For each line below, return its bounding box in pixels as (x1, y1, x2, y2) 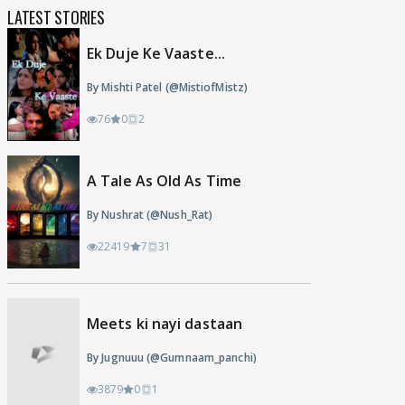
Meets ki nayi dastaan (87, 313, 243, 334)
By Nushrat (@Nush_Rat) (87, 207, 213, 223)
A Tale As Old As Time (87, 170, 242, 191)
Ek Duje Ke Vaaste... (87, 42, 225, 63)
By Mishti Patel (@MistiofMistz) (87, 80, 249, 96)
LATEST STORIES (7, 5, 105, 30)
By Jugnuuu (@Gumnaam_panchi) (87, 350, 257, 366)
